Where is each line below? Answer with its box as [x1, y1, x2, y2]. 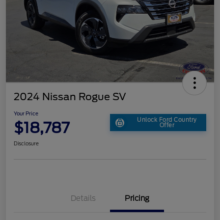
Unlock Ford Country [137, 116, 197, 123]
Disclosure [14, 140, 39, 146]
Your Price [14, 110, 38, 116]
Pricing [125, 193, 149, 203]
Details [70, 193, 96, 203]
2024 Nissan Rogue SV [14, 90, 126, 103]
